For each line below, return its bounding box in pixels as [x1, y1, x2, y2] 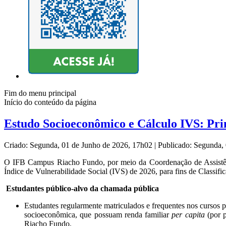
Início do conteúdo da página [4, 98, 96, 107]
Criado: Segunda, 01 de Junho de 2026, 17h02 [4, 141, 154, 150]
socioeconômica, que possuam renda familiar [24, 210, 172, 219]
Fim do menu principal [4, 89, 76, 98]
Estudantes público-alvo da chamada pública [6, 184, 159, 193]
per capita [172, 210, 205, 219]
